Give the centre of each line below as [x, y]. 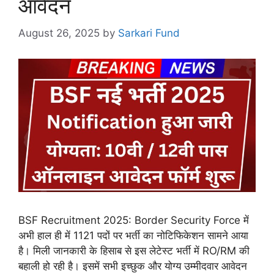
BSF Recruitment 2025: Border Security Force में [134, 220]
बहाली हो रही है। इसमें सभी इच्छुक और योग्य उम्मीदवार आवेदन [133, 266]
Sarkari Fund [149, 33]
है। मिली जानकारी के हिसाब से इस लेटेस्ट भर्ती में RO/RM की [134, 251]
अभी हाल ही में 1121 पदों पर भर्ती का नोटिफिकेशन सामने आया [133, 236]
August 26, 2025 [59, 33]
